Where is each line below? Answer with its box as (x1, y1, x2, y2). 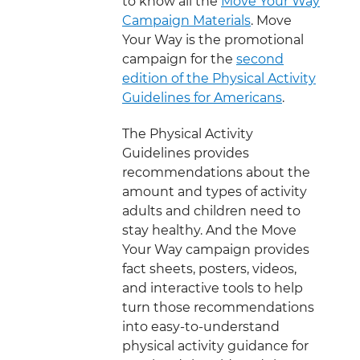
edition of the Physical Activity (122, 70, 316, 86)
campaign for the (122, 51, 236, 67)
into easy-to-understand (122, 318, 280, 334)
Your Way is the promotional (122, 31, 304, 47)
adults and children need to (122, 202, 301, 219)
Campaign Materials (122, 12, 251, 28)
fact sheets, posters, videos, (122, 260, 297, 276)
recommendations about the (122, 164, 310, 180)
